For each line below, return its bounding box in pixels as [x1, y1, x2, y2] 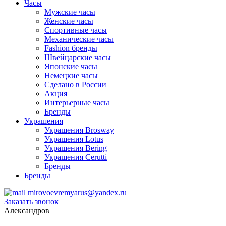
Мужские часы [44, 7, 95, 16]
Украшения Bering [44, 143, 107, 152]
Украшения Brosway [44, 125, 114, 134]
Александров [4, 206, 49, 215]
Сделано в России [44, 80, 106, 89]
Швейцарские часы [44, 52, 111, 62]
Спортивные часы [44, 25, 107, 34]
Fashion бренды [44, 43, 97, 52]
